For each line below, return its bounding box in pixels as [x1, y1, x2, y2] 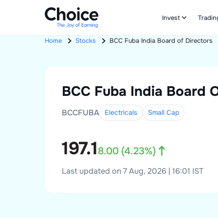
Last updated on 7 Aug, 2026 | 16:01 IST [62, 165, 203, 176]
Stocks [75, 37, 96, 45]
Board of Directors [157, 37, 213, 45]
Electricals [105, 108, 137, 117]
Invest [162, 13, 180, 22]
